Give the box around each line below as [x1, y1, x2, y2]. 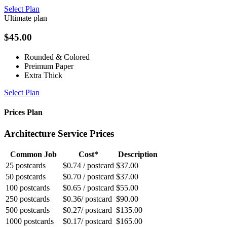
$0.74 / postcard [63, 161, 114, 170]
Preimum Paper [24, 62, 73, 70]
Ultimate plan [4, 13, 47, 22]
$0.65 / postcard [63, 183, 114, 193]
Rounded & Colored [24, 53, 90, 61]
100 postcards [6, 183, 50, 193]
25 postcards [6, 161, 46, 170]
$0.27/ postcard [63, 206, 112, 215]
